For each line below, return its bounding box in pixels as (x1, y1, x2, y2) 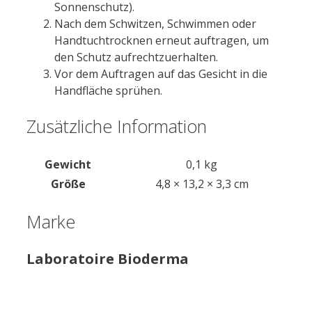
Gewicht (45, 156, 91, 172)
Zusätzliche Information (26, 114, 207, 139)
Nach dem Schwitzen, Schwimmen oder (54, 16, 256, 32)
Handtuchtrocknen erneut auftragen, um (54, 33, 269, 49)
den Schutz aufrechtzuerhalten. (54, 49, 218, 65)
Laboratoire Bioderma (26, 249, 189, 269)
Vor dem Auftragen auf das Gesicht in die (54, 66, 267, 82)
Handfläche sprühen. (54, 83, 162, 99)
